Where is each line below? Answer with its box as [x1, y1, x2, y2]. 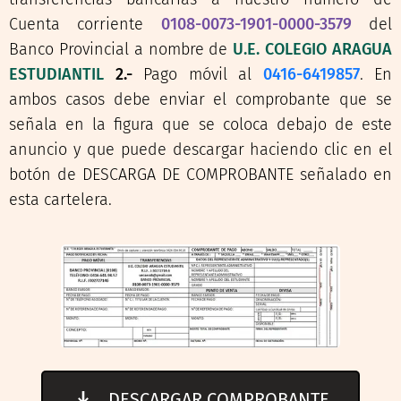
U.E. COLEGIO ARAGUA [233, 39, 393, 59]
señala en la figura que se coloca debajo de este [9, 115, 392, 134]
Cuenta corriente [9, 14, 161, 34]
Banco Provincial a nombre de [9, 39, 234, 59]
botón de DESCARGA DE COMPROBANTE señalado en [9, 165, 392, 184]
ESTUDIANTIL [9, 64, 104, 84]
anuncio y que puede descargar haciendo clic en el [9, 140, 392, 159]
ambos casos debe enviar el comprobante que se [9, 90, 392, 109]
